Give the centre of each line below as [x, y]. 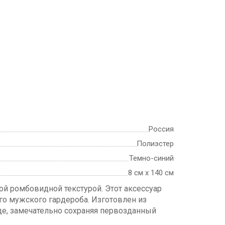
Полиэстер [155, 144]
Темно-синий [151, 158]
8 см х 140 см [151, 173]
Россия [161, 129]
